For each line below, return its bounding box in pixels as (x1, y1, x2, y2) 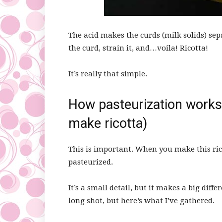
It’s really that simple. (68, 69, 147, 78)
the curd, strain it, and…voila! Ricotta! (68, 44, 208, 53)
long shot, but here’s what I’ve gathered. (68, 196, 215, 205)
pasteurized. (68, 158, 113, 166)
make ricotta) (68, 115, 147, 131)
